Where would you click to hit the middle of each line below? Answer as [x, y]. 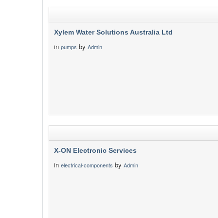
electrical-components [87, 165]
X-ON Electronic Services [95, 150]
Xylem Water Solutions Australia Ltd [113, 32]
